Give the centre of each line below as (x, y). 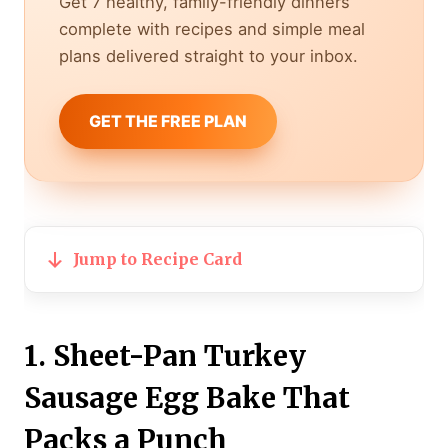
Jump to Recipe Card (157, 259)
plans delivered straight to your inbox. (208, 56)
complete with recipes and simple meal (212, 29)
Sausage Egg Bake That (187, 398)
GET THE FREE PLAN (168, 121)
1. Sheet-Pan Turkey (165, 356)
